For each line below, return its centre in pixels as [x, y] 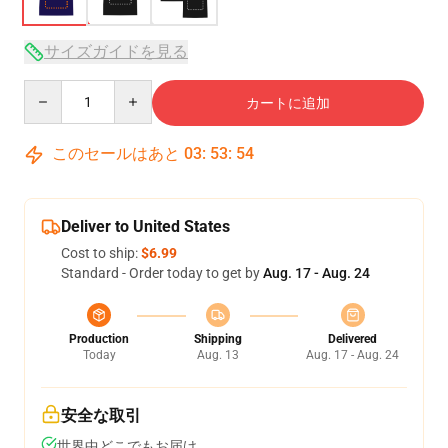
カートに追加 [288, 103]
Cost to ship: [101, 253]
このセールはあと [116, 153]
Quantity [50, 89]
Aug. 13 [217, 355]
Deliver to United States [145, 226]
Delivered [352, 339]
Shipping [217, 339]
